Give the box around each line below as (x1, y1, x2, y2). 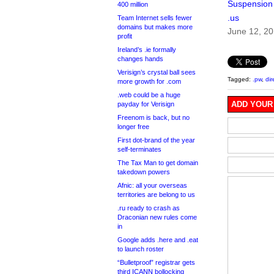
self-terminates (117, 146, 161, 153)
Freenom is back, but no (117, 114, 190, 121)
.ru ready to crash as (117, 204, 180, 212)
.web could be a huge (117, 91, 180, 98)
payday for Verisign (117, 100, 174, 108)
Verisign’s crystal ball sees (117, 68, 196, 76)
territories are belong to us (117, 191, 195, 198)
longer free (117, 123, 149, 130)
